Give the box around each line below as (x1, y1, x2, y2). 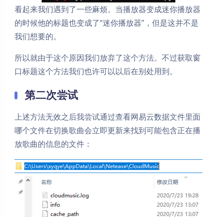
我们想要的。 (15, 31, 61, 42)
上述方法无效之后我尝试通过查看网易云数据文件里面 (15, 111, 201, 122)
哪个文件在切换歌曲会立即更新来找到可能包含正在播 (15, 125, 201, 136)
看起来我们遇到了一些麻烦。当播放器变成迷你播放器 (15, 4, 201, 15)
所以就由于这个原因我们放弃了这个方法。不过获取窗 (15, 52, 201, 63)
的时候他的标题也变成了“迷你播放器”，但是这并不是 (15, 17, 199, 28)
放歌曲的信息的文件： (15, 139, 92, 149)
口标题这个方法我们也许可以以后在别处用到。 (15, 66, 177, 77)
